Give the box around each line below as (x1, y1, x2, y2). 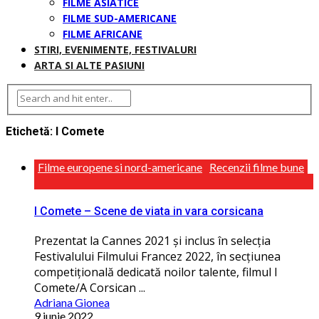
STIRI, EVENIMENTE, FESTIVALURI (34, 43, 197, 56)
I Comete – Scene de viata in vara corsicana (34, 204, 263, 219)
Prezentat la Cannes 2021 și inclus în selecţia (34, 233, 271, 249)
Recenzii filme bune (209, 159, 304, 174)
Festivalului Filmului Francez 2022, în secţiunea (34, 249, 281, 265)
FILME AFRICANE (63, 27, 142, 41)
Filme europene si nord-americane (38, 159, 202, 174)
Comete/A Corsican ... (34, 280, 145, 296)
